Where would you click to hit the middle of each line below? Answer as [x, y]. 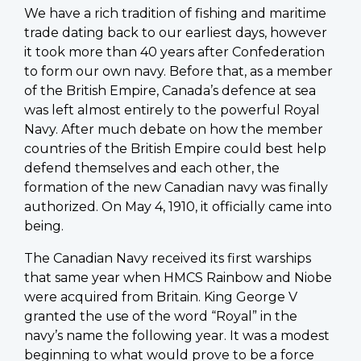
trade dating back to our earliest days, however [176, 33]
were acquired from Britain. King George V [161, 297]
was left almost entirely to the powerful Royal [172, 110]
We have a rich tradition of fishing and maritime [175, 14]
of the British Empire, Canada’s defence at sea [170, 91]
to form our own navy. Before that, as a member [178, 72]
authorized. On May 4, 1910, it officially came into [178, 207]
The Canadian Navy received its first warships [168, 259]
